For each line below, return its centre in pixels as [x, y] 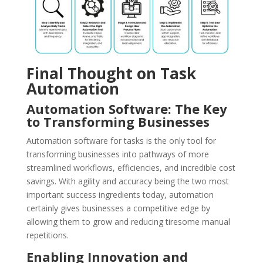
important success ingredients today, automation [120, 195]
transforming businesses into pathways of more [117, 154]
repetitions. [47, 235]
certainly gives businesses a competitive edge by [118, 208]
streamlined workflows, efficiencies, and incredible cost [131, 168]
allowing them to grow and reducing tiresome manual [128, 222]
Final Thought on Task [111, 74]
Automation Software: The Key [127, 109]
